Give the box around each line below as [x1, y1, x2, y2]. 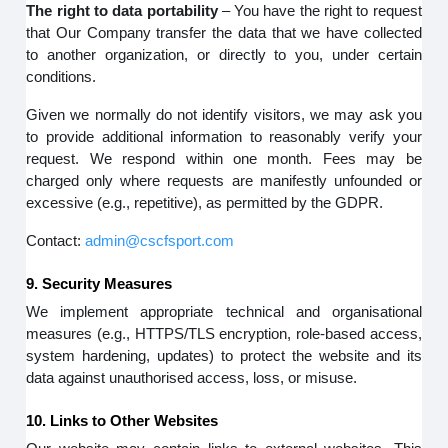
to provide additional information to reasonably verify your [26, 128, 422, 145]
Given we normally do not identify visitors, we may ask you [26, 106, 422, 123]
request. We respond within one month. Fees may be [26, 150, 422, 167]
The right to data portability [26, 2, 218, 19]
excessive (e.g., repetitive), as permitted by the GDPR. [26, 194, 384, 211]
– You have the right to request [217, 2, 422, 19]
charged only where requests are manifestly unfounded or [26, 172, 422, 189]
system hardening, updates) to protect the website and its [26, 347, 422, 364]
